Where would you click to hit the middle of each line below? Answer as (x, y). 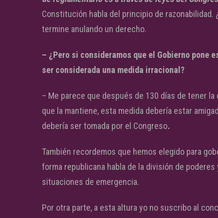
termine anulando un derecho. (94, 29)
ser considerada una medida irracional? (113, 70)
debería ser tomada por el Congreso (105, 126)
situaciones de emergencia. (91, 182)
